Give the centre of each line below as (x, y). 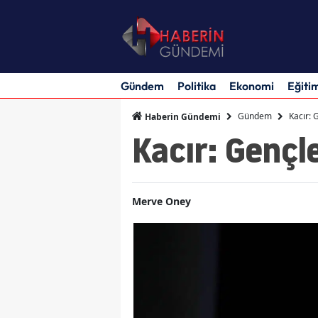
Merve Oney (161, 201)
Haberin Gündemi (182, 116)
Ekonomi (252, 86)
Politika (197, 86)
